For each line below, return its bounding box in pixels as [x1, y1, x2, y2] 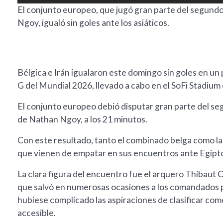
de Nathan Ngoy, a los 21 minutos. [17, 114, 147, 125]
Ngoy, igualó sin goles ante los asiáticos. [17, 17, 169, 28]
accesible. [17, 208, 56, 219]
